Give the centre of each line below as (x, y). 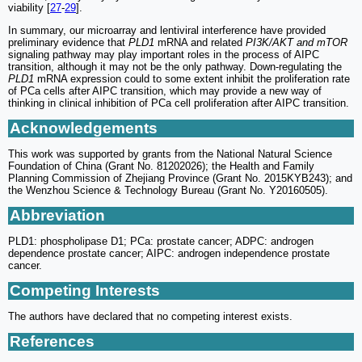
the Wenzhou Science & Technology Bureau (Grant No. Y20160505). (168, 190)
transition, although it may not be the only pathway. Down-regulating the (175, 66)
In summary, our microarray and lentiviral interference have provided (167, 30)
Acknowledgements (84, 128)
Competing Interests (85, 290)
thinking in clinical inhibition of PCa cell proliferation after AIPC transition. (179, 103)
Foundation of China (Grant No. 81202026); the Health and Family (161, 166)
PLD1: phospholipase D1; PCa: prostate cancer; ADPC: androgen (161, 241)
